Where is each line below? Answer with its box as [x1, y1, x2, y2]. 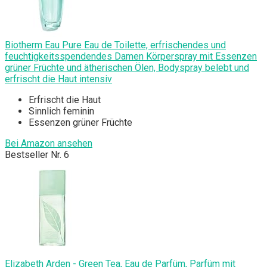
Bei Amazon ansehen [5, 138, 92, 150]
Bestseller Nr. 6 [5, 149, 69, 161]
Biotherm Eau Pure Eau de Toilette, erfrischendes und [5, 39, 226, 51]
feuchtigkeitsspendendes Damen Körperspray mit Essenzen [5, 51, 257, 63]
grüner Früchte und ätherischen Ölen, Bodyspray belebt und [5, 62, 249, 74]
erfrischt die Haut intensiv [5, 73, 112, 85]
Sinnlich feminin [29, 105, 94, 117]
